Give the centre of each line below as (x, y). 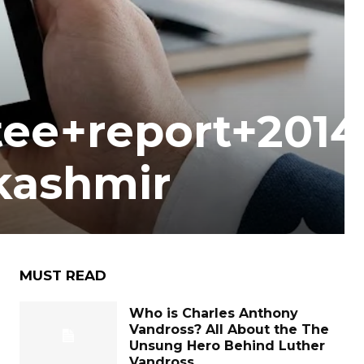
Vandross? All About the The (229, 329)
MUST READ (63, 275)
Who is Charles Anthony (214, 313)
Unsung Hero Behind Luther (227, 346)
